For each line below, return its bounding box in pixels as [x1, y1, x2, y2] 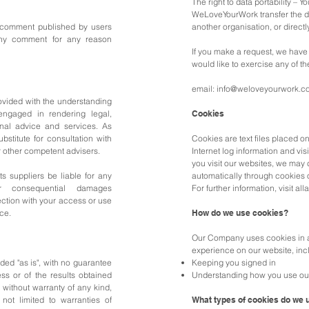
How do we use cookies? [192, 208, 288, 218]
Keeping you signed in [192, 257, 276, 268]
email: [192, 83, 217, 94]
